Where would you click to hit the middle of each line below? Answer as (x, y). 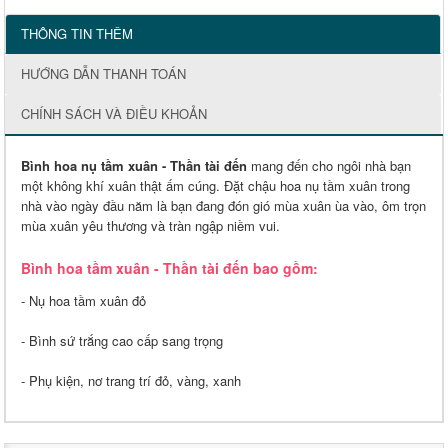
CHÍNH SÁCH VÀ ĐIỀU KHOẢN (114, 114)
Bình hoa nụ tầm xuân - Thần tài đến (134, 166)
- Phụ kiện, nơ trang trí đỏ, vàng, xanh (131, 381)
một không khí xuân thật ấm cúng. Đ (127, 186)
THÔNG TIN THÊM (77, 34)
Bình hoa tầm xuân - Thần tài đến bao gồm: (169, 268)
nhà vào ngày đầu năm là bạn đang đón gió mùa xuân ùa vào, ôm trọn (223, 206)
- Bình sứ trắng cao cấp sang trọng (122, 341)
